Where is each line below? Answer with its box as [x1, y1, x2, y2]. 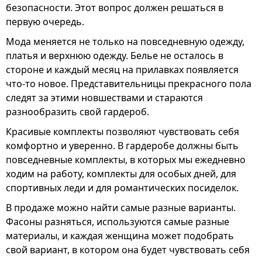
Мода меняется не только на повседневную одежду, [6, 35, 244, 48]
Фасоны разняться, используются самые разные [6, 215, 229, 228]
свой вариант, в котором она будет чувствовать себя [6, 243, 250, 256]
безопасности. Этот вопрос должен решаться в [6, 1, 223, 14]
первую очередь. [6, 15, 84, 28]
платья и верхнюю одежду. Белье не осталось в [6, 49, 223, 62]
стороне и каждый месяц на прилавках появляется [6, 63, 239, 76]
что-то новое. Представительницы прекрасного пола [6, 77, 251, 90]
